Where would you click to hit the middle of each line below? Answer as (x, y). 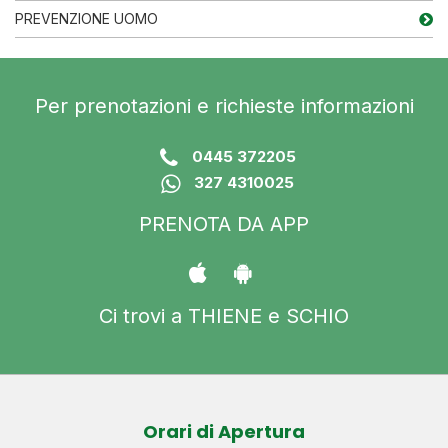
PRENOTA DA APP (224, 223)
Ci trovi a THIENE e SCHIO (224, 315)
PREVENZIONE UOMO (86, 18)
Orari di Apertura (224, 431)
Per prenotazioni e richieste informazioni (224, 105)
